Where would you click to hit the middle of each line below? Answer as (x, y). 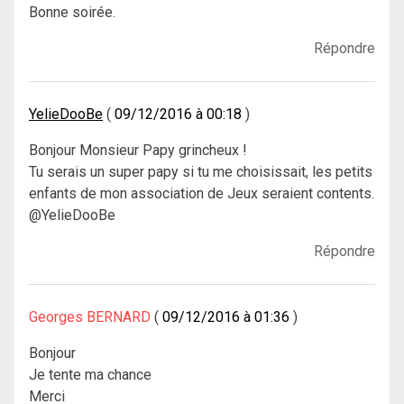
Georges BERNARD (90, 317)
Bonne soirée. (72, 12)
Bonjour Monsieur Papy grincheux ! (138, 150)
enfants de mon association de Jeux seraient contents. (202, 193)
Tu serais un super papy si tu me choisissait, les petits (201, 171)
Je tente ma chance (90, 374)
